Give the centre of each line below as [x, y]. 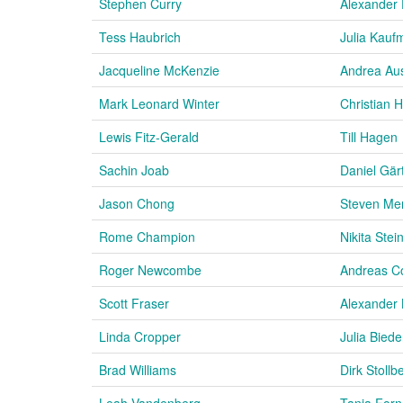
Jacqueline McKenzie [159, 70]
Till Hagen [369, 136]
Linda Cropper [140, 336]
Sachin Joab [134, 170]
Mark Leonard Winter [159, 103]
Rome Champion [147, 236]
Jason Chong [137, 203]
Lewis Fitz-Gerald [149, 136]
